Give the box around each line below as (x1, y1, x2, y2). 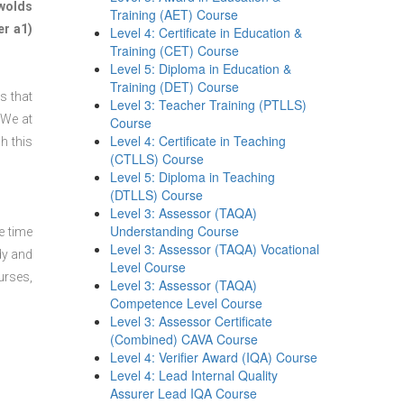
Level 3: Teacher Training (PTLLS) (110, 96, 308, 114)
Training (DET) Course (110, 78, 240, 96)
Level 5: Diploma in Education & (110, 60, 292, 78)
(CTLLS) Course (110, 150, 205, 168)
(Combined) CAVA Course (110, 330, 259, 348)
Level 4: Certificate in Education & (110, 23, 303, 41)
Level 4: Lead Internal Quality (110, 366, 279, 384)
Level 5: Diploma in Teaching (110, 168, 276, 186)
